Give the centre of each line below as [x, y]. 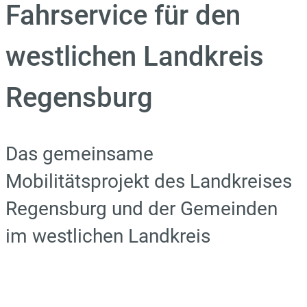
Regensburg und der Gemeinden [142, 208]
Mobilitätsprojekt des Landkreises [149, 181]
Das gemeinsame [79, 153]
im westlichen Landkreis [108, 236]
